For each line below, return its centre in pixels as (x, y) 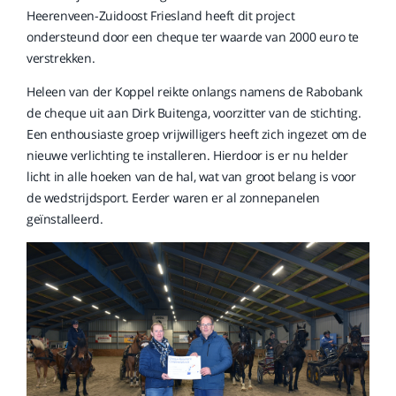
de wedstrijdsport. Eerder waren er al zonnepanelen (174, 198)
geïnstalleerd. (65, 219)
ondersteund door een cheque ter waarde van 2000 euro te (193, 37)
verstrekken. (61, 58)
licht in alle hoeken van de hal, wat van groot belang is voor (191, 176)
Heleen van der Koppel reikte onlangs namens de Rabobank (195, 91)
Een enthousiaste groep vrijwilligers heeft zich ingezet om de (197, 134)
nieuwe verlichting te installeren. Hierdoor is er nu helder (187, 155)
